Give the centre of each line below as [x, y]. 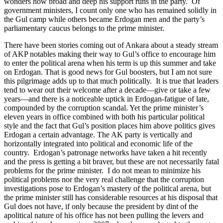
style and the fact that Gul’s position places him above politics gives [110, 126]
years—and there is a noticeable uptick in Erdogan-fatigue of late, [107, 99]
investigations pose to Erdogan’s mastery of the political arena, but [108, 189]
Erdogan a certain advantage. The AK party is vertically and [98, 135]
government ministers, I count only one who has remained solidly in [110, 10]
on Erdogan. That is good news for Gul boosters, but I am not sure [108, 72]
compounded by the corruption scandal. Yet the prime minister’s [104, 108]
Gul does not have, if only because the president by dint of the [101, 207]
